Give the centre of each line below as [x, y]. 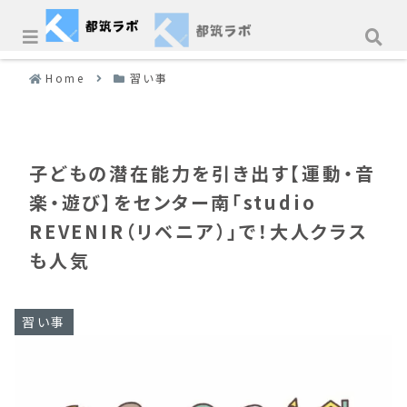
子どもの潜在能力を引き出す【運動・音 [203, 174]
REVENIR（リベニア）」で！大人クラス [199, 232]
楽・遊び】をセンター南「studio [173, 203]
